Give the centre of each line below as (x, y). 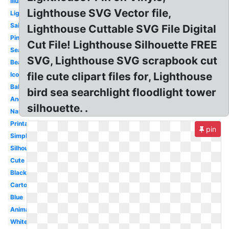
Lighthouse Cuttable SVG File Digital (122, 29)
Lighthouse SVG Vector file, (99, 13)
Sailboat (22, 25)
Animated (25, 209)
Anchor (21, 99)
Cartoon (22, 185)
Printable (24, 123)
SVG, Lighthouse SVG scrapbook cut (122, 61)
